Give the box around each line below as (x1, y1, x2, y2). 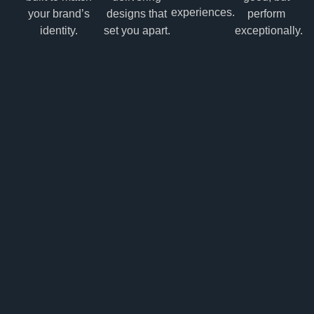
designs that (107, 8, 168, 20)
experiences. (170, 6, 235, 19)
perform (247, 8, 286, 20)
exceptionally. (235, 25, 303, 37)
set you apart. (103, 25, 170, 37)
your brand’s (28, 8, 90, 20)
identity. (40, 25, 78, 37)
